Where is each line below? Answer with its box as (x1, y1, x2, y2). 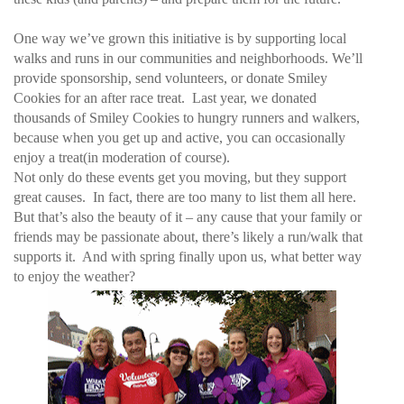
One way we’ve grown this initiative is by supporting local (14, 31, 346, 46)
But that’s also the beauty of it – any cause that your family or (14, 209, 362, 225)
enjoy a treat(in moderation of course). (14, 150, 230, 165)
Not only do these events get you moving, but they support (14, 170, 346, 185)
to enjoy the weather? (14, 269, 139, 284)
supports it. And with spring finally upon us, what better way (14, 249, 362, 264)
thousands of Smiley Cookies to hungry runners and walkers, (14, 110, 360, 125)
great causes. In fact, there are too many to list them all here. (14, 189, 356, 205)
